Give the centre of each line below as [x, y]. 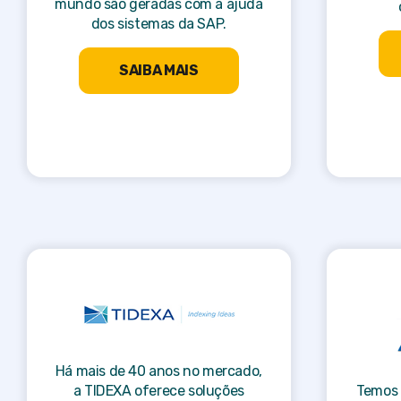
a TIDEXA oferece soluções [158, 390]
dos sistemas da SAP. [158, 24]
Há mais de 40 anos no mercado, [158, 371]
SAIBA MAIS [158, 70]
